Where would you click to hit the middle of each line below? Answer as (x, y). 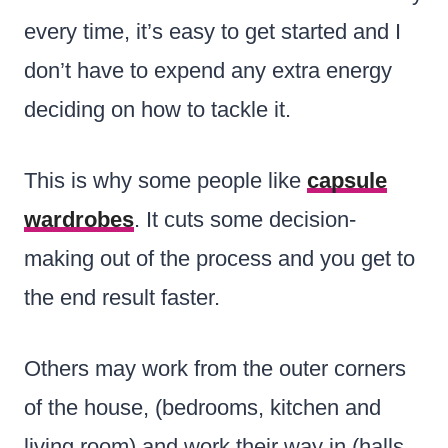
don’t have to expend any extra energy (208, 70)
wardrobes (79, 219)
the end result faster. (122, 297)
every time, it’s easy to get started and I (212, 31)
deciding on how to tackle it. (160, 109)
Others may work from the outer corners (215, 368)
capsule (347, 180)
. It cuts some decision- (245, 219)
